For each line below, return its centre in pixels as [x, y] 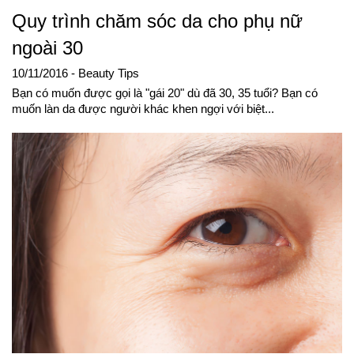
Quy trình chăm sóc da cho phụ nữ [157, 21]
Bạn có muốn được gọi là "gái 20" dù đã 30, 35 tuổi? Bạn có [165, 94]
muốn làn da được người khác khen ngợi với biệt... [143, 109]
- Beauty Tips [105, 74]
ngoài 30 [47, 48]
